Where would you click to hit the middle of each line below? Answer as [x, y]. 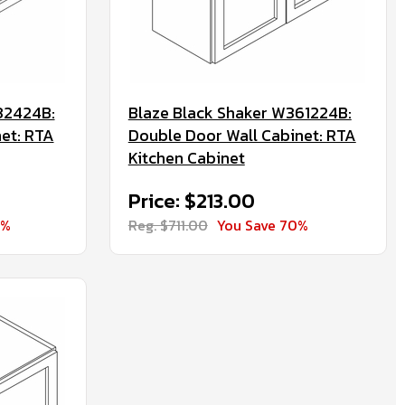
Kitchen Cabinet [186, 158]
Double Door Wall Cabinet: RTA [242, 135]
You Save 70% [262, 225]
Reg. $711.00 [168, 225]
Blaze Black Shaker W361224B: [240, 113]
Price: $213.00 [191, 201]
